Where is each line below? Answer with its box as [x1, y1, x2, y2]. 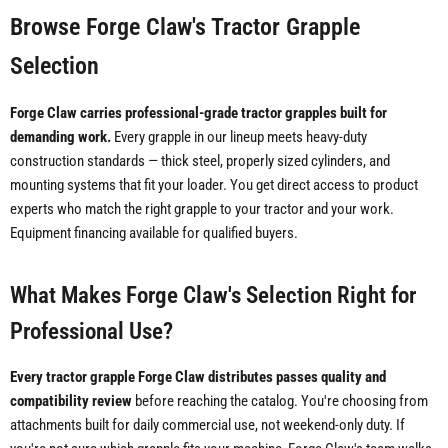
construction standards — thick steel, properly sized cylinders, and [10, 152, 390, 171]
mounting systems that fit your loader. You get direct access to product [10, 176, 418, 195]
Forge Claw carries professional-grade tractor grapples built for [10, 104, 387, 123]
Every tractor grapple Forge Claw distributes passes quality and [10, 368, 386, 387]
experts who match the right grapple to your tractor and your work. [10, 200, 394, 219]
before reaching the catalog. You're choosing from [132, 392, 428, 411]
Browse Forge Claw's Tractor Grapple [10, 12, 360, 42]
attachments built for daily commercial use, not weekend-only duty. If [10, 416, 405, 435]
